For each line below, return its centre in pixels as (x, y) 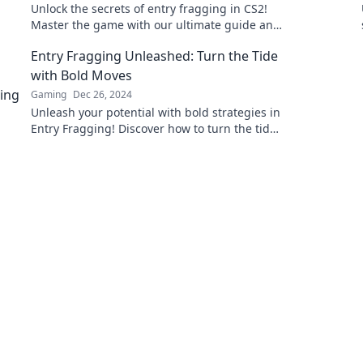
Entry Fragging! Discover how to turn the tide (154, 128)
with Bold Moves (81, 75)
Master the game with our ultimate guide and (156, 25)
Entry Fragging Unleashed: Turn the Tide (154, 56)
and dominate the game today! (115, 145)
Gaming (49, 94)
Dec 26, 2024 (102, 94)
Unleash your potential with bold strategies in (156, 112)
